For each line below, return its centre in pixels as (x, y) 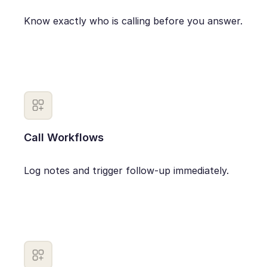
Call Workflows (64, 137)
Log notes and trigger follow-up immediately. (127, 171)
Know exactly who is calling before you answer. (133, 21)
